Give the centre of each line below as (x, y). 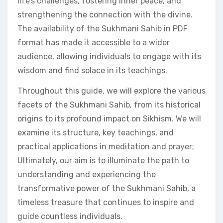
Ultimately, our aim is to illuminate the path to (103, 161)
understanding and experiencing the (87, 174)
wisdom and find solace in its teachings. (92, 70)
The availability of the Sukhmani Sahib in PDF (103, 29)
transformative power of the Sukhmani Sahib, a (107, 188)
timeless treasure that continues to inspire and (106, 202)
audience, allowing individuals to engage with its (109, 56)
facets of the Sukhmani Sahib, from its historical (109, 105)
